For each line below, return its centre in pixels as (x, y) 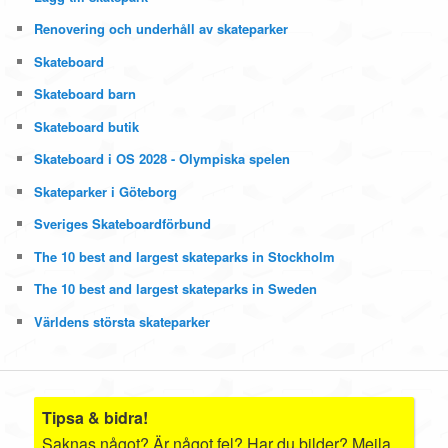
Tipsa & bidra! (95, 417)
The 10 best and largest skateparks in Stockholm (185, 256)
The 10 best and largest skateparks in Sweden (176, 289)
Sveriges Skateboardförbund (123, 224)
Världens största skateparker (122, 321)
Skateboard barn (85, 94)
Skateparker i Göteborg (106, 191)
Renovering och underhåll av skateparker (161, 29)
